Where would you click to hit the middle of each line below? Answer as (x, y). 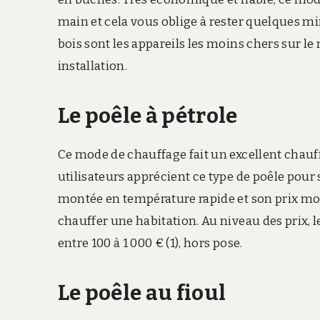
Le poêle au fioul (142, 294)
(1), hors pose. (204, 243)
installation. (92, 66)
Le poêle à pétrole (147, 116)
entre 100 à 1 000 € (111, 243)
